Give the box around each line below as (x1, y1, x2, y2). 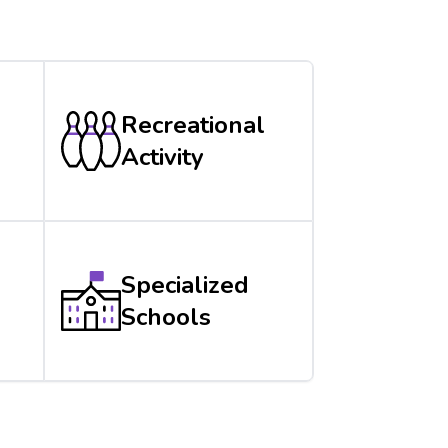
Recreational (121, 108, 266, 141)
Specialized (121, 268, 250, 301)
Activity (121, 140, 205, 173)
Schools (121, 300, 212, 333)
